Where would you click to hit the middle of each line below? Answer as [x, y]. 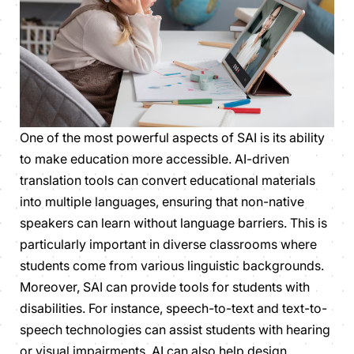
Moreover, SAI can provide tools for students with [165, 286]
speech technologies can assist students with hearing [175, 329]
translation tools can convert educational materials [168, 180]
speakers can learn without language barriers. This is [173, 222]
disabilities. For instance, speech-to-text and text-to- [173, 308]
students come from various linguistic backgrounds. [172, 265]
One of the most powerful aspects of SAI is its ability [172, 137]
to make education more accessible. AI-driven [154, 158]
